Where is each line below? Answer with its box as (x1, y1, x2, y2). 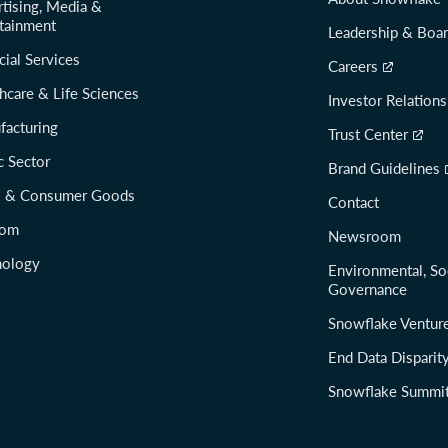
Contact (328, 193, 379, 212)
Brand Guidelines (328, 159, 440, 178)
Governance (328, 280, 407, 299)
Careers (328, 57, 378, 76)
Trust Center (328, 125, 408, 144)
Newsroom (328, 227, 401, 246)
